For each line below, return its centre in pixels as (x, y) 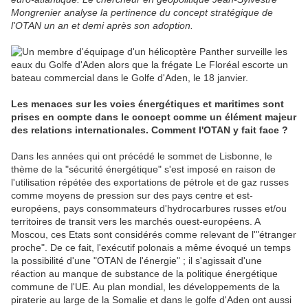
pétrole (199, 183)
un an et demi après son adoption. (117, 26)
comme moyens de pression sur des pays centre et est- (132, 196)
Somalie (130, 300)
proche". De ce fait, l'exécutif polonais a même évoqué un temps (151, 248)
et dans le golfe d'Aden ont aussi (219, 300)
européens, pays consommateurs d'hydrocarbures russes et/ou (149, 209)
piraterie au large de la (62, 300)
